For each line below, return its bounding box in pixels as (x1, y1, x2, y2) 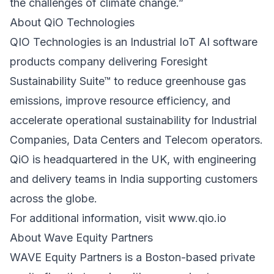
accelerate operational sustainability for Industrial (10, 114, 257, 127)
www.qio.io (168, 212, 226, 225)
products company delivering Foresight (10, 55, 207, 68)
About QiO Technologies (10, 16, 135, 29)
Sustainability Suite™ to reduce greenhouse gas (10, 75, 246, 88)
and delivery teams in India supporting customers (10, 172, 257, 186)
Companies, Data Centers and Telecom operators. (10, 133, 263, 147)
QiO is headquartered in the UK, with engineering (10, 153, 256, 166)
